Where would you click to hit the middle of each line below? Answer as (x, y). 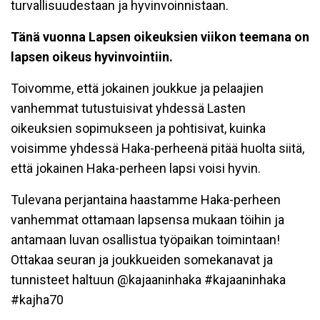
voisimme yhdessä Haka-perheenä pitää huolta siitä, (157, 149)
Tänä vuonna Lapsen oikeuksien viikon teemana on (160, 37)
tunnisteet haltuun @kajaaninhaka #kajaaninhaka (148, 280)
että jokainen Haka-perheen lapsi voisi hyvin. (136, 169)
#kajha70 (37, 300)
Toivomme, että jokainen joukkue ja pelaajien (137, 89)
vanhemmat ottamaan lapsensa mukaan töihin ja (147, 220)
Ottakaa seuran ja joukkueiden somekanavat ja (142, 260)
